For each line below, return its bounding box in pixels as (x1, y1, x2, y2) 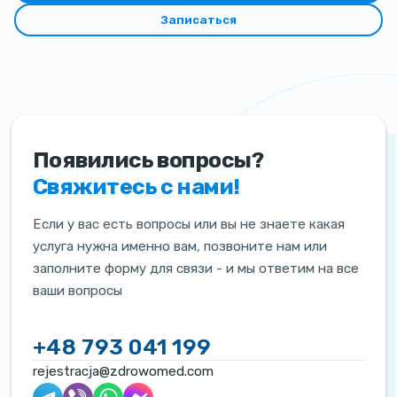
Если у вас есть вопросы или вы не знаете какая (32, 216, 345, 233)
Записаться (160, 12, 237, 27)
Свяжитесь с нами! (32, 174, 240, 200)
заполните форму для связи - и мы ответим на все (32, 261, 359, 277)
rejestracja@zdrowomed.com (32, 363, 214, 380)
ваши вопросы (32, 283, 122, 300)
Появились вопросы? (32, 147, 264, 174)
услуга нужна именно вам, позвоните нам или (32, 238, 327, 255)
